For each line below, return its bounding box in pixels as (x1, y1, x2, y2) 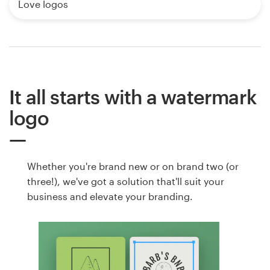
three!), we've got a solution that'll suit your (27, 175, 224, 187)
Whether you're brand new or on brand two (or (27, 160, 239, 172)
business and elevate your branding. (27, 190, 193, 202)
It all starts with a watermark (9, 86, 257, 108)
